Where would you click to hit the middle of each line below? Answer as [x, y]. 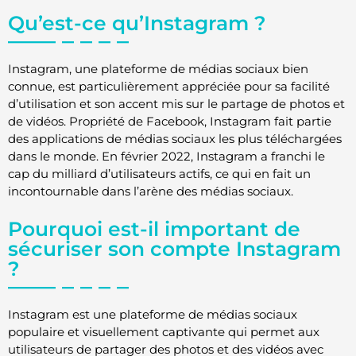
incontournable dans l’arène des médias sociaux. [151, 191]
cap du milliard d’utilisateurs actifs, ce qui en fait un [159, 173]
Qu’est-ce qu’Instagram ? [137, 23]
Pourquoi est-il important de [154, 229]
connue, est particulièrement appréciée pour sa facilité [169, 86]
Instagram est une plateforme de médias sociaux [153, 315]
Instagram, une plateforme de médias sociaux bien [158, 68]
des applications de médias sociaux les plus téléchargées [175, 138]
